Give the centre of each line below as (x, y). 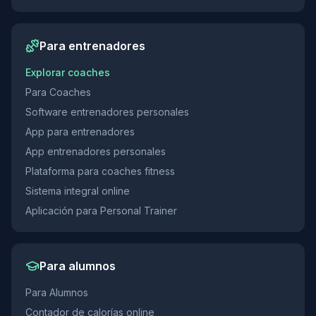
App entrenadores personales (96, 151)
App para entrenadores (80, 132)
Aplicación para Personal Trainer (101, 211)
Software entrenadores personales (107, 112)
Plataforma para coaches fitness (100, 171)
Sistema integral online (78, 191)
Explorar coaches (68, 72)
